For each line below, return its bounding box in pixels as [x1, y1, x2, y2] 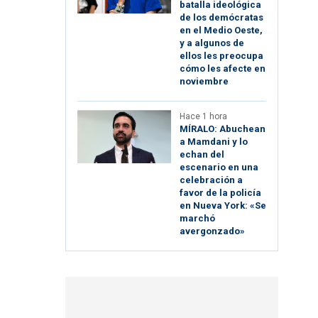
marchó [180, 213, 215, 224]
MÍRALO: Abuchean [180, 124, 265, 135]
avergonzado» [180, 226, 245, 237]
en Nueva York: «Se [180, 200, 266, 212]
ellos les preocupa [180, 50, 263, 62]
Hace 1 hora [180, 111, 227, 122]
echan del [180, 149, 224, 160]
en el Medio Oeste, [180, 25, 263, 36]
